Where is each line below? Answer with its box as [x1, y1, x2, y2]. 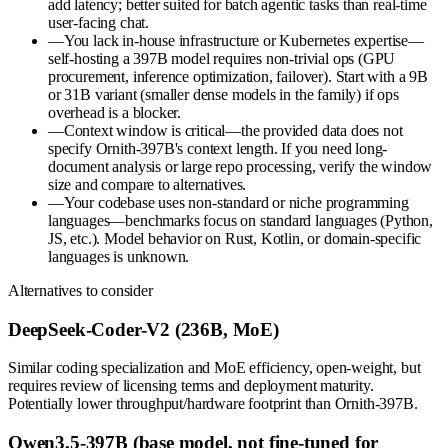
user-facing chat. [48, 13, 150, 31]
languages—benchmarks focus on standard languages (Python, [48, 211, 433, 229]
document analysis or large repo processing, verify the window [48, 157, 433, 175]
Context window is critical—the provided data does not [63, 121, 403, 139]
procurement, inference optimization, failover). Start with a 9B [48, 67, 428, 85]
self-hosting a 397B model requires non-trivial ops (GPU [48, 49, 396, 67]
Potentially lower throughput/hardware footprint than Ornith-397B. [8, 395, 418, 413]
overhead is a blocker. [48, 103, 182, 121]
